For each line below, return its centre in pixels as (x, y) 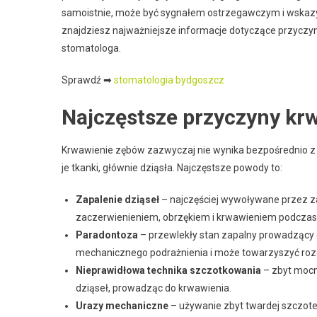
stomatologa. (91, 48)
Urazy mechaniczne (122, 306)
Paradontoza (107, 235)
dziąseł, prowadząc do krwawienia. (154, 288)
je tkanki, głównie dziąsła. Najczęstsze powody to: (172, 168)
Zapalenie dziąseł (117, 200)
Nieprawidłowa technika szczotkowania (168, 270)
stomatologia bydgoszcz (169, 80)
